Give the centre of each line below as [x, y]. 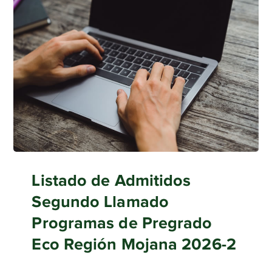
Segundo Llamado [100, 202]
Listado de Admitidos [111, 181]
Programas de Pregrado [122, 223]
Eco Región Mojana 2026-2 [134, 244]
